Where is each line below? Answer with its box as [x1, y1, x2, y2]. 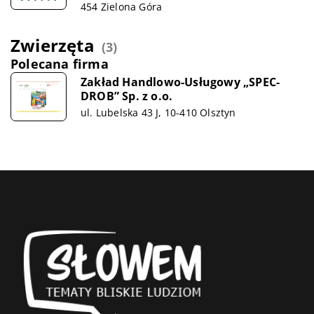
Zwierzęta [11, 34, 95, 57]
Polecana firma [11, 55, 109, 72]
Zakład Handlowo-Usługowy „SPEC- [81, 74, 280, 90]
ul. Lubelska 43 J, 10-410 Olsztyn [81, 105, 236, 119]
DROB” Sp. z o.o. [81, 88, 173, 104]
